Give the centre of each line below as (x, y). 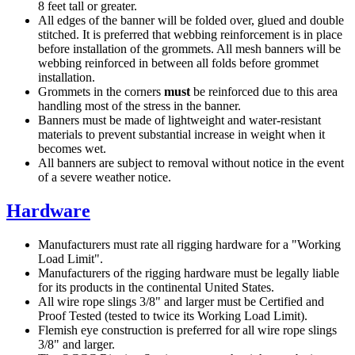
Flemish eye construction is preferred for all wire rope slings (187, 330)
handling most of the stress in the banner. (139, 106)
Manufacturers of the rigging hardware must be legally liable (189, 273)
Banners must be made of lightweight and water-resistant (179, 120)
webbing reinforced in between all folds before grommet (178, 63)
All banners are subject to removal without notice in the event (191, 163)
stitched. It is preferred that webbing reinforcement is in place (190, 35)
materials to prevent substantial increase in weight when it (181, 135)
